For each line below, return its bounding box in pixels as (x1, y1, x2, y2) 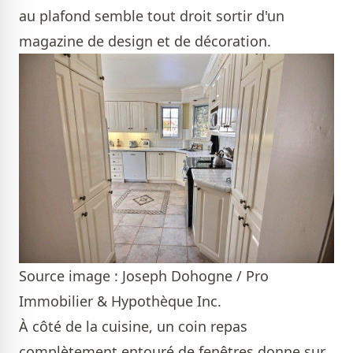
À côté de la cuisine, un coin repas (19, 317, 247, 336)
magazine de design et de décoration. (19, 31, 271, 50)
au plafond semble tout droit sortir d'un (19, 6, 284, 25)
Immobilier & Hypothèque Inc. (19, 292, 221, 311)
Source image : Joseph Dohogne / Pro (19, 266, 269, 286)
